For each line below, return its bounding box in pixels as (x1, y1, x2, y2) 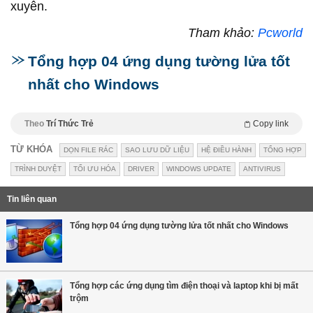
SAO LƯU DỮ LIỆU (125, 146, 189, 154)
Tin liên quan (7, 194, 57, 205)
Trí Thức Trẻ (46, 119, 94, 129)
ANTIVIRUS (243, 165, 281, 173)
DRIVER (128, 165, 154, 173)
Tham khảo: (188, 26, 258, 41)
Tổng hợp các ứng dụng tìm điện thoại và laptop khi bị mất (70, 281, 298, 291)
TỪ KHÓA (10, 144, 52, 155)
